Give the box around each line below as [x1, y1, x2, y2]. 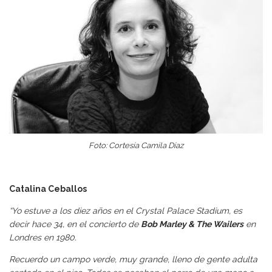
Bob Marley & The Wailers [141, 219, 243, 229]
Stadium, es [196, 206, 242, 216]
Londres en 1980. [9, 233, 76, 243]
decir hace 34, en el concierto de [9, 219, 141, 229]
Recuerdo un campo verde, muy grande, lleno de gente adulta [9, 254, 257, 265]
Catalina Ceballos [9, 184, 87, 194]
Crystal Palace [135, 206, 196, 216]
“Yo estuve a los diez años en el [9, 206, 135, 216]
